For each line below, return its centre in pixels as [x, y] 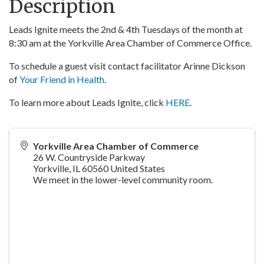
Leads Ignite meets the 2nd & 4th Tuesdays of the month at [126, 29]
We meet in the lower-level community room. [123, 179]
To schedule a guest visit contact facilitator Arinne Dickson [127, 66]
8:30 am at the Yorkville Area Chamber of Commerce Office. [131, 43]
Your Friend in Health [62, 79]
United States [138, 168]
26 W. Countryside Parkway [89, 157]
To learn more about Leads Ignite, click [87, 102]
